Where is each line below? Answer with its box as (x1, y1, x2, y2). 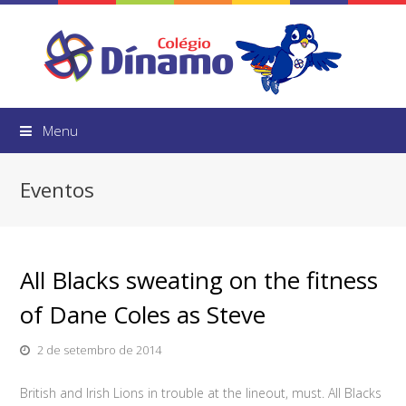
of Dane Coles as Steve (20, 298, 266, 331)
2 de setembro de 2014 (37, 342, 162, 358)
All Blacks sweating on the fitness (20, 264, 379, 296)
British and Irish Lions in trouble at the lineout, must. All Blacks (20, 384, 382, 401)
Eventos (20, 176, 95, 204)
